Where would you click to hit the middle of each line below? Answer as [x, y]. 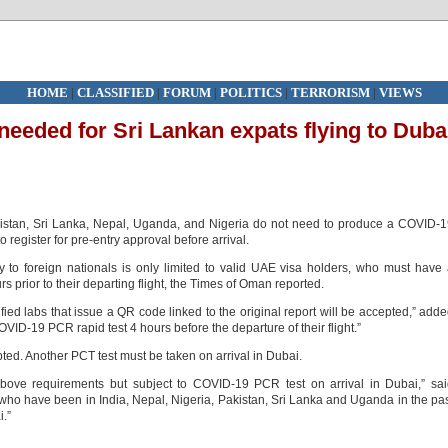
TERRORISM [330, 92]
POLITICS [252, 92]
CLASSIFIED [115, 92]
